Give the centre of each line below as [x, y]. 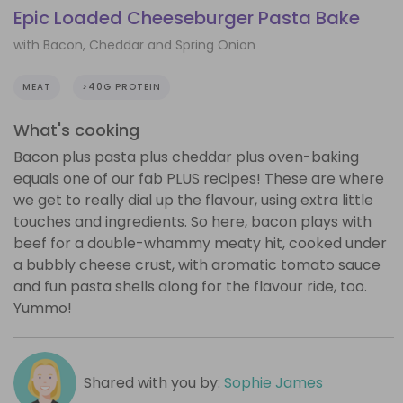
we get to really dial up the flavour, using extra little [193, 200]
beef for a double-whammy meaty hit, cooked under [200, 243]
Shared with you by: [153, 382]
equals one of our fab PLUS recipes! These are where [199, 178]
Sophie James [273, 382]
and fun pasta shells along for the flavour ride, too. [190, 286]
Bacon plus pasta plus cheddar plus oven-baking [186, 157]
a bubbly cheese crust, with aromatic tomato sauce [197, 264]
